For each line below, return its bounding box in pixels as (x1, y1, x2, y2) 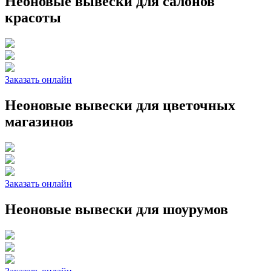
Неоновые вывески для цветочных (5, 97, 235, 113)
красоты (5, 10, 61, 26)
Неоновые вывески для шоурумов (5, 201, 228, 217)
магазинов (5, 113, 73, 129)
